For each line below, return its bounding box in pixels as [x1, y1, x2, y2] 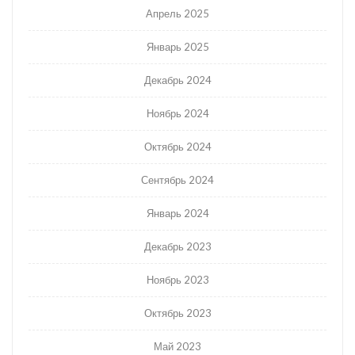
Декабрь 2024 [143, 74, 212, 87]
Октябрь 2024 [143, 140, 212, 154]
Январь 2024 [146, 207, 209, 220]
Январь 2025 [146, 40, 209, 54]
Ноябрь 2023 [146, 273, 209, 287]
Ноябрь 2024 [146, 107, 209, 120]
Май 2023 [154, 340, 201, 353]
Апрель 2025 [146, 7, 209, 21]
